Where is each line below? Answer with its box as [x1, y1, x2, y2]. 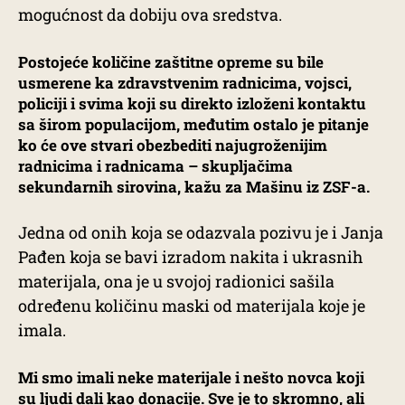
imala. [18, 318, 66, 341]
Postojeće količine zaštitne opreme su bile [18, 52, 324, 73]
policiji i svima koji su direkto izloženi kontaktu [18, 93, 366, 115]
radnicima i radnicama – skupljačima [18, 155, 293, 177]
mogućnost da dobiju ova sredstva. [18, 4, 282, 26]
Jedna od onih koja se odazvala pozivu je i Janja [18, 221, 383, 243]
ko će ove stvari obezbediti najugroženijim [18, 135, 327, 156]
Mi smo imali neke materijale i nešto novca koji [18, 366, 364, 388]
